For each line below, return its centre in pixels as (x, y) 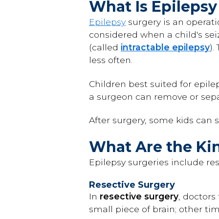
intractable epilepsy (165, 47)
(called (105, 47)
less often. (111, 60)
